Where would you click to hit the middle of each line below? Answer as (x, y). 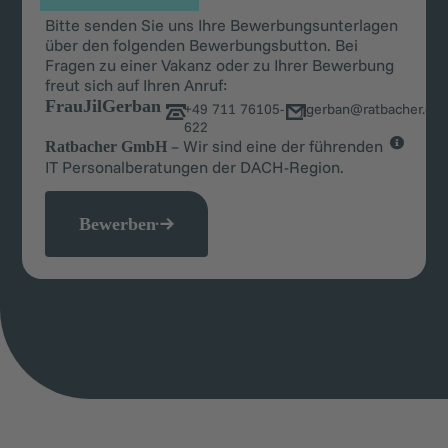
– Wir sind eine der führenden (274, 145)
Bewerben (117, 223)
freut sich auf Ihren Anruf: (135, 84)
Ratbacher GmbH (105, 146)
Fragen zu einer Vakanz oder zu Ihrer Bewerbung (219, 64)
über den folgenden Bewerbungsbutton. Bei (201, 44)
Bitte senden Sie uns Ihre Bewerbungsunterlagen (221, 24)
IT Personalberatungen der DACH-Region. (194, 166)
